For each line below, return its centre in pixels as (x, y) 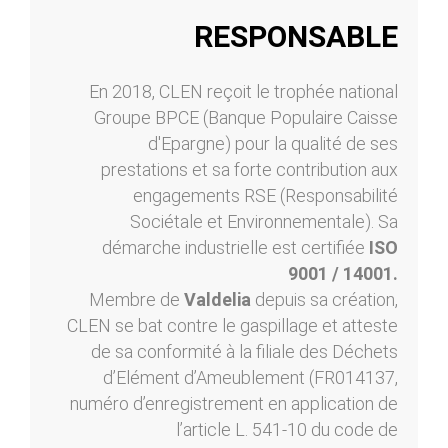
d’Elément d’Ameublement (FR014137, (250, 377)
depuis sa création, (324, 299)
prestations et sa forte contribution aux (249, 169)
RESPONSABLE (296, 36)
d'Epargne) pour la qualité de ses (273, 143)
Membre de (136, 299)
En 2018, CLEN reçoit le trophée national (243, 91)
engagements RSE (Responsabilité (265, 195)
